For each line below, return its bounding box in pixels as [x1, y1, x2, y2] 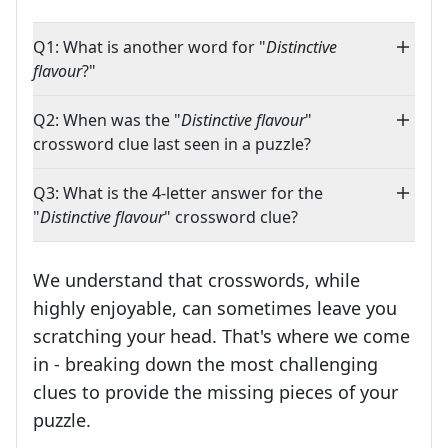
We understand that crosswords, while [33, 268, 360, 293]
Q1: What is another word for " [33, 36, 266, 59]
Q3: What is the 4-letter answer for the [33, 182, 323, 205]
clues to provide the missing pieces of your [33, 380, 398, 405]
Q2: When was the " [33, 109, 181, 132]
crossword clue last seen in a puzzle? [33, 133, 311, 156]
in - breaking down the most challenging [33, 352, 378, 377]
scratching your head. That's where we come [33, 324, 410, 349]
